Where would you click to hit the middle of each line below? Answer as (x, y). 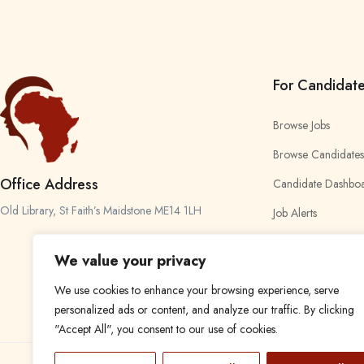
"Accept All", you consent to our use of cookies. (166, 329)
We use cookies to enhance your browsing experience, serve (197, 290)
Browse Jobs (301, 125)
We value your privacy (130, 261)
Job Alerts (295, 212)
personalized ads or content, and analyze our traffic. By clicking (204, 310)
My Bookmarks (308, 242)
